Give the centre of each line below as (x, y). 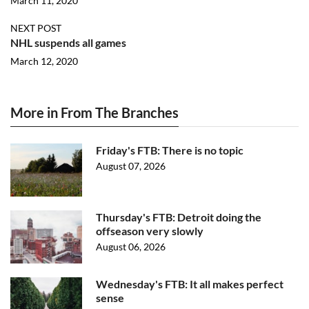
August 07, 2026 (131, 166)
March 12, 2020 (44, 61)
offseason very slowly (150, 231)
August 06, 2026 (131, 247)
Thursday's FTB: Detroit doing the (179, 217)
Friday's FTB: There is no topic (170, 150)
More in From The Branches (94, 112)
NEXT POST (36, 28)
